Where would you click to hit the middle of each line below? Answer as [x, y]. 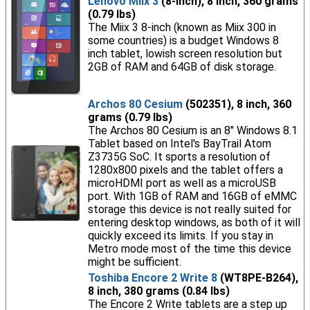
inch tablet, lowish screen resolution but [185, 54]
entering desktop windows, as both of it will [194, 222]
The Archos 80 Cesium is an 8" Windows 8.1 [192, 130]
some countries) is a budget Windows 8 [183, 40]
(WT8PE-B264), [257, 278]
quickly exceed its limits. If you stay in [180, 236]
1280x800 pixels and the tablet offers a [185, 170]
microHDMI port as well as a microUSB [182, 183]
